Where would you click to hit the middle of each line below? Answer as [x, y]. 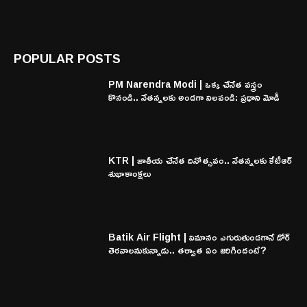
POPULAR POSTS [67, 58]
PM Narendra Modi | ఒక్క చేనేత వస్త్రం [186, 84]
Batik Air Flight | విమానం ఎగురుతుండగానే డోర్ [199, 237]
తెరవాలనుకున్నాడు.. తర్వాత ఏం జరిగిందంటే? [188, 250]
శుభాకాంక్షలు [130, 173]
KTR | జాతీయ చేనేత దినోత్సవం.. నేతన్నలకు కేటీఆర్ [200, 160]
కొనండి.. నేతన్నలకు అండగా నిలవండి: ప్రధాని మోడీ [194, 97]
